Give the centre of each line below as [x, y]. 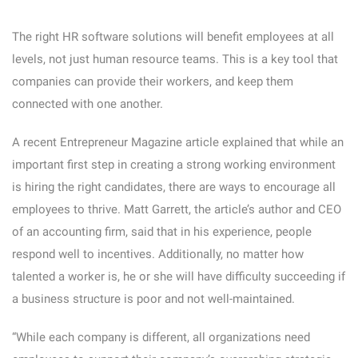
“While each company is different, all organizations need [161, 337]
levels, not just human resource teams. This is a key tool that [175, 59]
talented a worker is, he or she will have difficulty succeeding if [179, 276]
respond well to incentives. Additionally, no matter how [158, 254]
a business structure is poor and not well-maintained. [153, 299]
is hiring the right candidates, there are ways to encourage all [174, 187]
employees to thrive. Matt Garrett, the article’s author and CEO [177, 209]
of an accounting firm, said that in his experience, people [162, 232]
